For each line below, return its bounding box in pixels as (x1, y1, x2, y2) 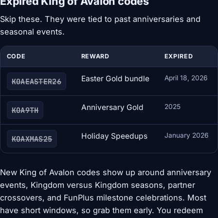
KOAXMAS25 (11, 133, 53, 144)
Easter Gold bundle (81, 74, 149, 84)
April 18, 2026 (164, 74, 208, 82)
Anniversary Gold (81, 103, 144, 112)
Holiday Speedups (81, 131, 147, 141)
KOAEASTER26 (11, 76, 61, 87)
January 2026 (164, 131, 209, 140)
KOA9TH (11, 105, 39, 115)
